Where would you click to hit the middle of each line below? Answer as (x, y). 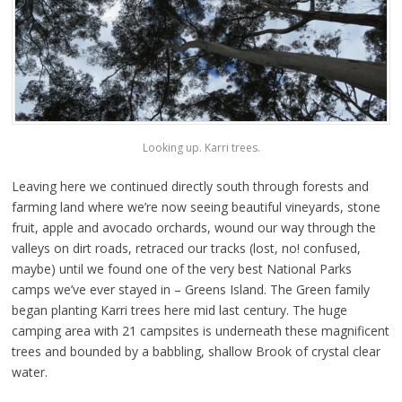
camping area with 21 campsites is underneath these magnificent (200, 330)
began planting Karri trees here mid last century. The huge (179, 310)
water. (29, 371)
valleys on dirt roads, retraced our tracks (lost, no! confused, (186, 248)
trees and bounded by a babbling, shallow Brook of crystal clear (196, 351)
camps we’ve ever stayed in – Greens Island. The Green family (190, 289)
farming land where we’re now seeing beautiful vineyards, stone (196, 206)
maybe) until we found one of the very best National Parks (181, 268)
